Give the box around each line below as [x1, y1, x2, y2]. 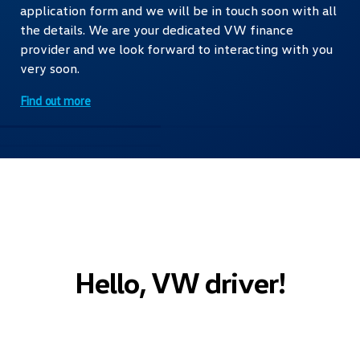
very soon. [20, 59, 80, 76]
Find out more [20, 92, 91, 108]
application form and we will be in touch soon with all [20, 2, 337, 18]
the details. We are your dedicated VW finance [20, 21, 293, 38]
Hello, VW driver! [75, 264, 285, 300]
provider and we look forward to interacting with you [20, 40, 333, 57]
